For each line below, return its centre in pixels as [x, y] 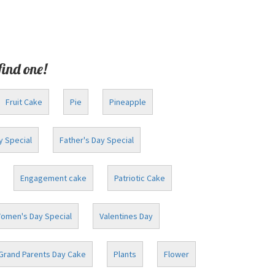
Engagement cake [53, 178]
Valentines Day [126, 216]
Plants [125, 254]
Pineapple [128, 102]
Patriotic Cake [140, 178]
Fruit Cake [24, 102]
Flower [176, 254]
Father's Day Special [96, 140]
